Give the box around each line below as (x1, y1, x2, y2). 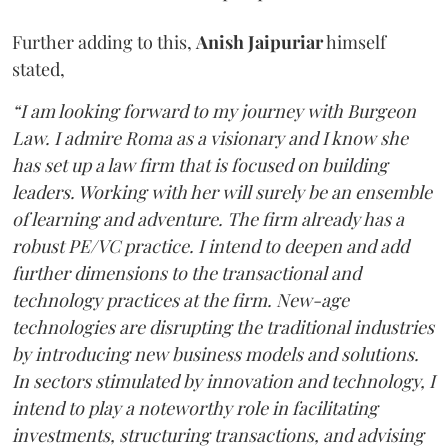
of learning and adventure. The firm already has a (12, 206, 404, 231)
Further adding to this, (12, 29, 196, 54)
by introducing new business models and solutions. (12, 341, 419, 366)
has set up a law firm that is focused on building (12, 152, 388, 177)
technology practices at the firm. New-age (12, 287, 349, 312)
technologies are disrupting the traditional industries (12, 314, 434, 339)
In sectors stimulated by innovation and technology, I (12, 368, 435, 393)
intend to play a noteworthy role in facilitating (12, 395, 378, 420)
